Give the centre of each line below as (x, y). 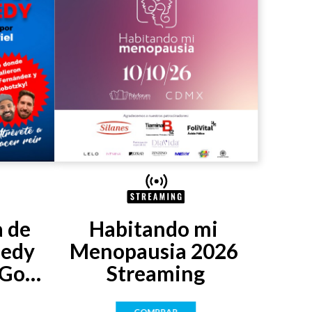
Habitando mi (154, 229)
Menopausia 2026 (154, 251)
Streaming (156, 273)
